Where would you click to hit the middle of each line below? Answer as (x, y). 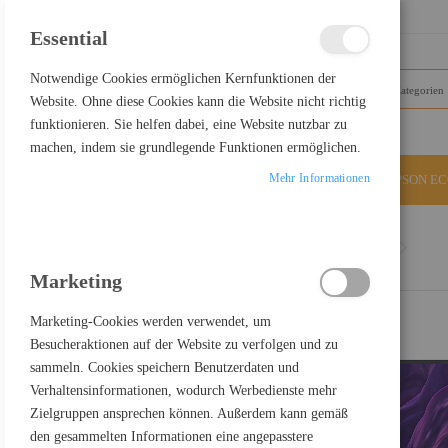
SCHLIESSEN (403, 15)
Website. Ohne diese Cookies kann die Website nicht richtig (198, 101)
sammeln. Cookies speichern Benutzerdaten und (164, 367)
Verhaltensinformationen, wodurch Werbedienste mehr (183, 390)
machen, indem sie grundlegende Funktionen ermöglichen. (195, 147)
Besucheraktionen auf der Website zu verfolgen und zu (184, 344)
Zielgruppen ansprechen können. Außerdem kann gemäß (189, 413)
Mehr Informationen (319, 178)
